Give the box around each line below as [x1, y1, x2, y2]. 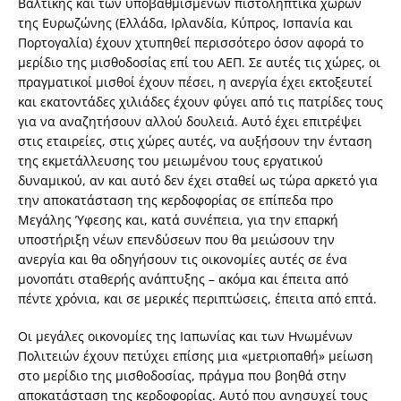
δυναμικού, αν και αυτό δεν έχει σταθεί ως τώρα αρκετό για [18, 172, 378, 190]
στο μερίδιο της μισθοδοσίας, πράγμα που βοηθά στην [18, 367, 346, 385]
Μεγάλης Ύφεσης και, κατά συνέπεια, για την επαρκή [18, 211, 338, 229]
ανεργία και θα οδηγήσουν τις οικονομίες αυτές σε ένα [18, 251, 347, 269]
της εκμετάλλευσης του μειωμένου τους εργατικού [18, 152, 323, 170]
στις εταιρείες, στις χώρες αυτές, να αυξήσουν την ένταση [18, 132, 372, 150]
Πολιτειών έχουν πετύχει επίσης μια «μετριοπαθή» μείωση [18, 347, 373, 365]
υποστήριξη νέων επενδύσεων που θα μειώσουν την [18, 231, 335, 249]
